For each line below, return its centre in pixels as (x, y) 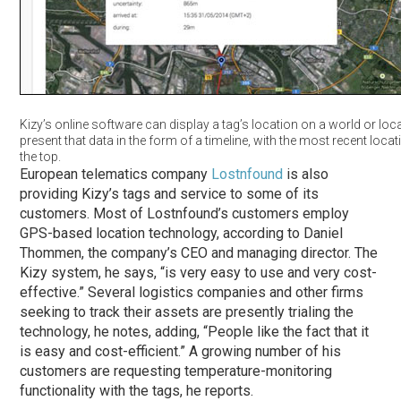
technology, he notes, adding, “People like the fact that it (195, 332)
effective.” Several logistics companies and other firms (192, 293)
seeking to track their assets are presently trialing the (187, 312)
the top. (41, 157)
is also (306, 175)
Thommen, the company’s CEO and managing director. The (199, 253)
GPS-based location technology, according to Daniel (182, 234)
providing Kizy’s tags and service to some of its (170, 194)
